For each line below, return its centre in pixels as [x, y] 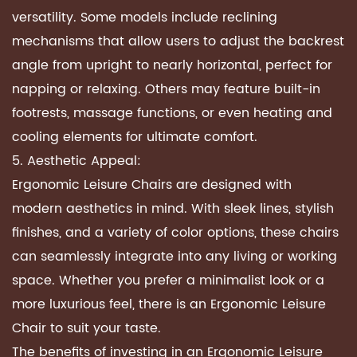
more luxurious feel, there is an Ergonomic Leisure [169, 304]
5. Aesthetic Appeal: [76, 161]
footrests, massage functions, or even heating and [172, 113]
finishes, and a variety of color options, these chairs [175, 233]
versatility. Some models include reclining [145, 18]
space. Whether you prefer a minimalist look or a [168, 280]
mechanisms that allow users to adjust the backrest [178, 41]
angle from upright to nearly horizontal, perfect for [172, 65]
